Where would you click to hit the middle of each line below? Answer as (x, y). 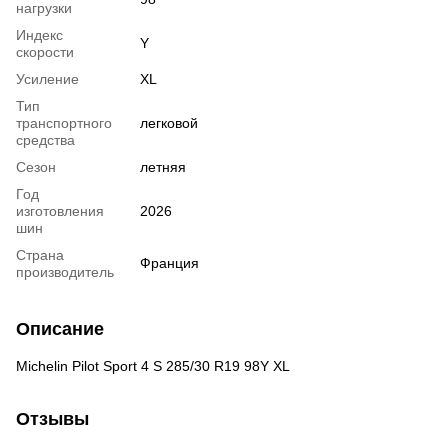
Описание (60, 328)
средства (45, 139)
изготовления (60, 210)
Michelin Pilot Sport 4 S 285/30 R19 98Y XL (153, 365)
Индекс (39, 34)
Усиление (47, 78)
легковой (169, 122)
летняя (163, 166)
